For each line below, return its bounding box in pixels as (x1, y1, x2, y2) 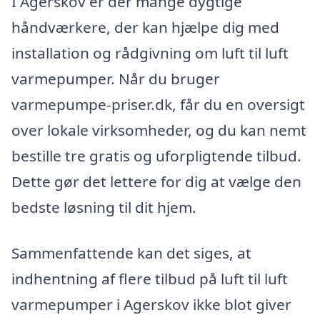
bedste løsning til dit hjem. (11, 197, 196, 218)
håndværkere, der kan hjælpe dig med (11, 17, 279, 38)
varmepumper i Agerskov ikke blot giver (11, 294, 291, 314)
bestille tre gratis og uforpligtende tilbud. (11, 146, 301, 166)
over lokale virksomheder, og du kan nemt (11, 120, 306, 141)
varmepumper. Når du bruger (11, 69, 220, 89)
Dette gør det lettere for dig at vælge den (11, 171, 301, 192)
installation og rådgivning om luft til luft (11, 43, 289, 64)
